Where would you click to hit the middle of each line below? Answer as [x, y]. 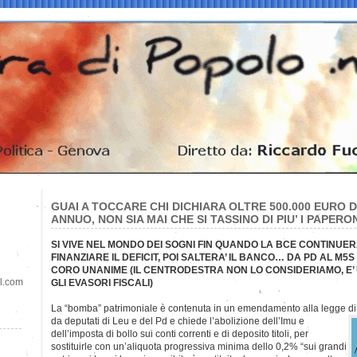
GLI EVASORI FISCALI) [102, 282]
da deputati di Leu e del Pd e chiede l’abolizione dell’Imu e [178, 321]
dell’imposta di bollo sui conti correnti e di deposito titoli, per [180, 333]
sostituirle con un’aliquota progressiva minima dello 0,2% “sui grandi [199, 346]
